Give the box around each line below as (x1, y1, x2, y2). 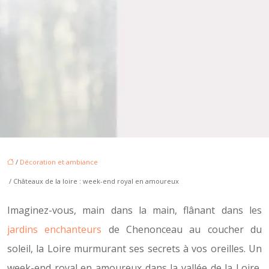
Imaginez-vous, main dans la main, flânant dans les (7, 204, 262, 217)
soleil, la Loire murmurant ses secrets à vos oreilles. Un (7, 242, 262, 255)
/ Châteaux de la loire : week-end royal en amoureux (7, 177, 179, 186)
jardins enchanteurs (7, 223, 102, 236)
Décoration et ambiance (20, 157, 98, 166)
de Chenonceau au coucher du (101, 223, 262, 236)
